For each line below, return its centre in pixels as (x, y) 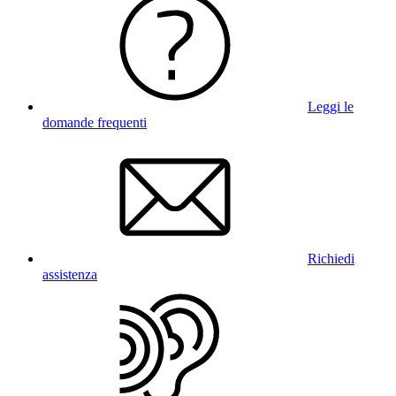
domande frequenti (95, 123)
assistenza (70, 275)
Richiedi (331, 259)
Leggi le (331, 107)
